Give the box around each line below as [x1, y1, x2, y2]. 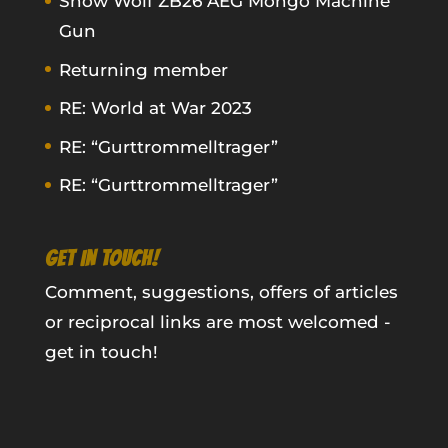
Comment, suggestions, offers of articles [44, 281, 398, 302]
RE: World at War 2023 [58, 98, 252, 119]
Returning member [58, 59, 228, 80]
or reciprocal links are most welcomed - [44, 311, 391, 332]
